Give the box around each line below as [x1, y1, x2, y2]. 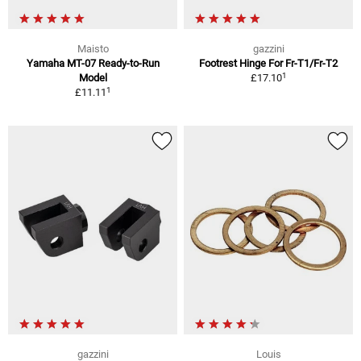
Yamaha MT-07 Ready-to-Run [26, 57, 160, 70]
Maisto [77, 43, 109, 56]
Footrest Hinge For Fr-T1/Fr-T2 [199, 57, 338, 70]
